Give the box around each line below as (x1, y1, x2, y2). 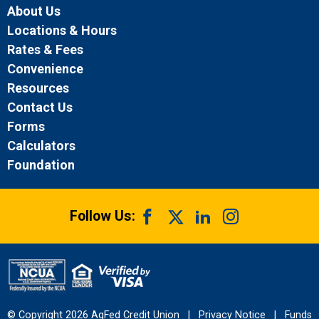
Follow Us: (70, 208, 135, 225)
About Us (7, 4, 61, 19)
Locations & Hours (7, 23, 117, 38)
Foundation (7, 157, 75, 173)
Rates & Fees (7, 42, 83, 58)
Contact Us (7, 100, 73, 115)
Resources (7, 80, 69, 96)
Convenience (7, 61, 83, 77)
